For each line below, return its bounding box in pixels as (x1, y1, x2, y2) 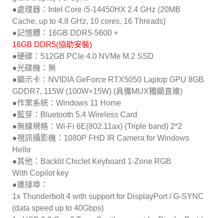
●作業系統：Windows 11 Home (12, 99, 121, 108)
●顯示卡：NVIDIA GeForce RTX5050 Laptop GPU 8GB (12, 75, 204, 84)
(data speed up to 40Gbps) (12, 204, 104, 213)
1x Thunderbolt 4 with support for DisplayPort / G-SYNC (12, 192, 204, 201)
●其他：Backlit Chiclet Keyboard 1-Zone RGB (12, 157, 171, 166)
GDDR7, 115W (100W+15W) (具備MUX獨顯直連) (12, 87, 182, 96)
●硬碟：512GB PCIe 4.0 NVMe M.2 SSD (12, 52, 154, 61)
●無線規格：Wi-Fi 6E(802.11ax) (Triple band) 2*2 (12, 122, 182, 131)
